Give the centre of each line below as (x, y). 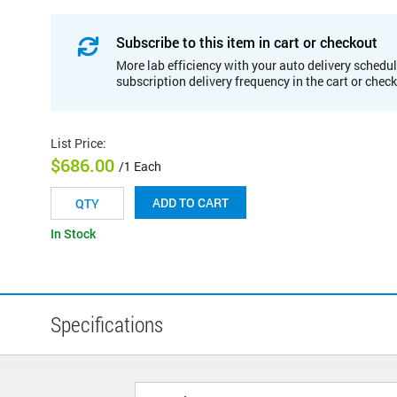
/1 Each (140, 167)
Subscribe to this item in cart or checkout (247, 42)
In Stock (73, 234)
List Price (77, 143)
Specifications (107, 325)
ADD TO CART (191, 203)
